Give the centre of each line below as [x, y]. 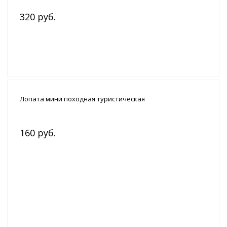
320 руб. [38, 17]
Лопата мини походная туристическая [82, 99]
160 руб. [38, 133]
